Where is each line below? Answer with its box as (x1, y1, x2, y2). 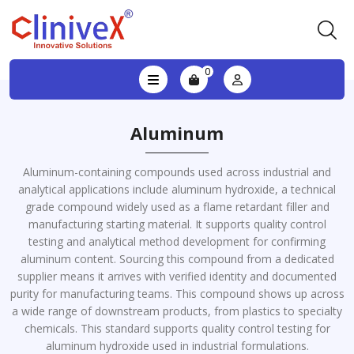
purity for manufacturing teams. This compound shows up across (9, 286, 345, 301)
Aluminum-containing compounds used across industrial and (23, 164, 331, 179)
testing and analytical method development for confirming (28, 234, 326, 249)
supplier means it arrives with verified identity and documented (17, 269, 337, 284)
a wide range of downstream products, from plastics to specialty (12, 303, 342, 318)
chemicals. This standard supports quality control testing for (24, 321, 330, 336)
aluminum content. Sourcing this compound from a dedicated (20, 251, 334, 266)
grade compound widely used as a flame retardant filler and (24, 199, 330, 214)
